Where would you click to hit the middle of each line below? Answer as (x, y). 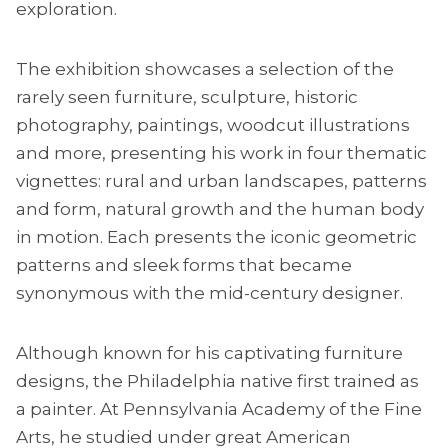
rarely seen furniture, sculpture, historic (187, 97)
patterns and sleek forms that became (184, 265)
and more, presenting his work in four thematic (221, 153)
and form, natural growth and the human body (220, 209)
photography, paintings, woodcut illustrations (213, 125)
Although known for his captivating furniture (209, 353)
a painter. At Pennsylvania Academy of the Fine (219, 409)
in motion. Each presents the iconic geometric (216, 237)
